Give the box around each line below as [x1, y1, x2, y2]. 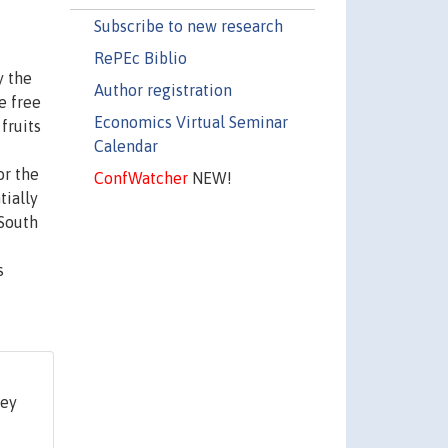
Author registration [93, 80, 232, 99]
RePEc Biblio [93, 48, 187, 67]
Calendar [93, 136, 158, 155]
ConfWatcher [93, 168, 188, 187]
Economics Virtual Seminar [93, 112, 288, 131]
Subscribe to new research [93, 16, 283, 35]
